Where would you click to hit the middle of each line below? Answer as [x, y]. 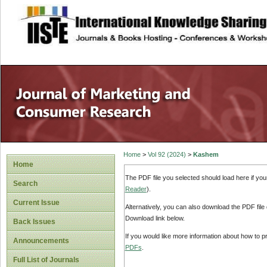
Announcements [41, 241]
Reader [136, 189]
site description [115, 18]
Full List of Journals [46, 260]
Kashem [206, 155]
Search [25, 184]
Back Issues [34, 222]
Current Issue [36, 203]
